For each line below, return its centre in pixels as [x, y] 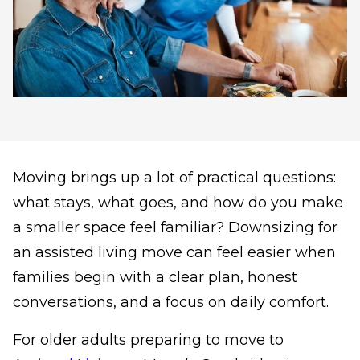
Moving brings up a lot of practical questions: [174, 178]
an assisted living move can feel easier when [174, 253]
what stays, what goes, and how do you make [178, 203]
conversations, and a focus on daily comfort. [171, 303]
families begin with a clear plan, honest [155, 278]
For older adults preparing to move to [148, 340]
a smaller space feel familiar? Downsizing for [175, 228]
